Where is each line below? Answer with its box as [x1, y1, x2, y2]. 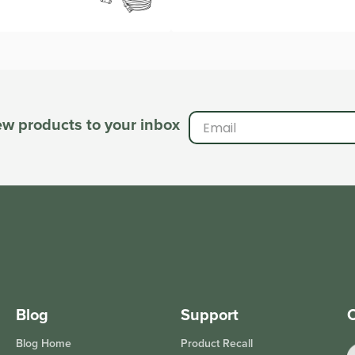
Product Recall [181, 335, 254, 351]
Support [181, 303, 239, 326]
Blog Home [15, 335, 71, 351]
